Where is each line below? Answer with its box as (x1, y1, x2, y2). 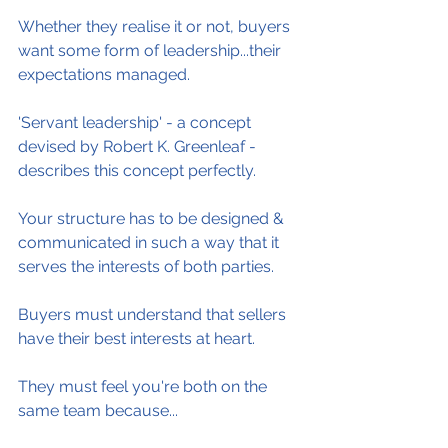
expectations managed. (18, 65, 190, 84)
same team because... (18, 401, 178, 420)
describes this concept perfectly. (18, 161, 256, 180)
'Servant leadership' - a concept (18, 113, 255, 132)
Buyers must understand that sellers (18, 305, 290, 324)
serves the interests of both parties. (18, 257, 274, 276)
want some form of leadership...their (18, 41, 285, 60)
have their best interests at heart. (18, 329, 255, 348)
